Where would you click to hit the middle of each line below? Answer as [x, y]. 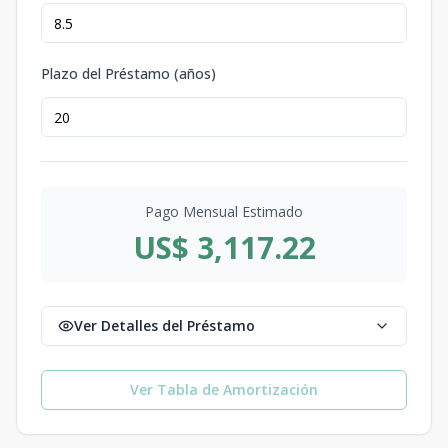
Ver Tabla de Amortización [224, 389]
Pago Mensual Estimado [224, 211]
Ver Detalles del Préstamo [164, 325]
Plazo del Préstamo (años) [128, 73]
